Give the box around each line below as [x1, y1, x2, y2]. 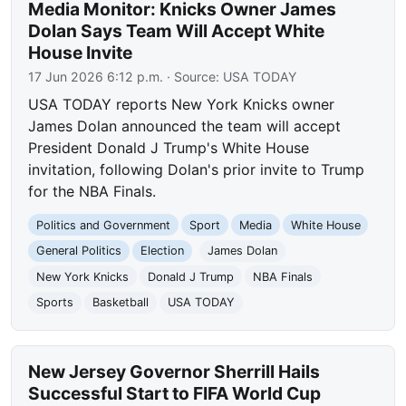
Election [140, 244, 184, 258]
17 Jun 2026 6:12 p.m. [28, 69, 164, 85]
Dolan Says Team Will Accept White [28, 20, 325, 43]
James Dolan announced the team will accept [28, 117, 342, 136]
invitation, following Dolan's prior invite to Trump [28, 160, 365, 179]
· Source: [163, 69, 224, 85]
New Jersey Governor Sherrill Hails [28, 361, 321, 383]
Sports [36, 295, 74, 310]
